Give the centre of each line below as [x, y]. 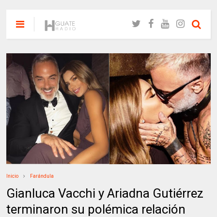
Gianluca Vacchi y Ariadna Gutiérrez [105, 193]
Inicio [13, 176]
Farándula [42, 176]
